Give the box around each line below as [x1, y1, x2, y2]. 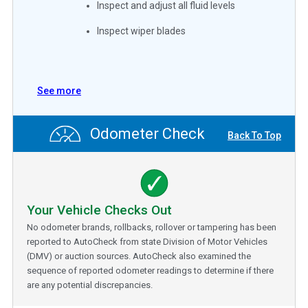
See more [37, 85, 81, 96]
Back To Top [228, 129, 281, 141]
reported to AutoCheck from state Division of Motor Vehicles [27, 236, 267, 247]
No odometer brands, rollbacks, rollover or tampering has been [27, 221, 276, 232]
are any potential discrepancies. [27, 279, 153, 290]
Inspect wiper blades [97, 25, 186, 36]
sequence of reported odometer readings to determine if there [27, 265, 274, 276]
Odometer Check [86, 124, 205, 142]
